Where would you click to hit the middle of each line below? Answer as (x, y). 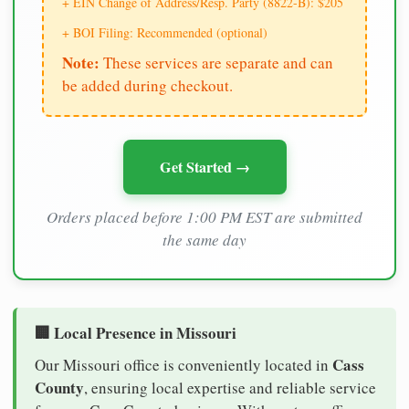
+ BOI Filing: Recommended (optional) (165, 32)
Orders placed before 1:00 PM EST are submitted (204, 216)
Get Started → (204, 166)
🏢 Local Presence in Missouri (136, 332)
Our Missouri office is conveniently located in (184, 364)
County (59, 387)
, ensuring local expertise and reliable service (230, 387)
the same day (204, 239)
